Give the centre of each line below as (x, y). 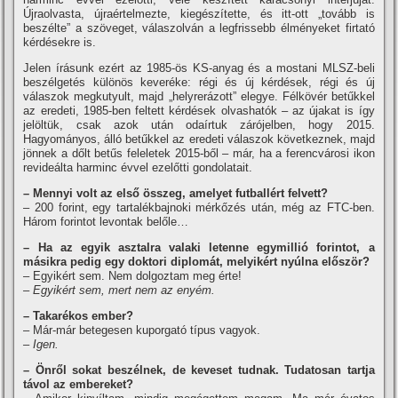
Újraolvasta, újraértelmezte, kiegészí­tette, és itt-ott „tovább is (199, 14)
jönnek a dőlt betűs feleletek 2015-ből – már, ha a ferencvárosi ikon (199, 153)
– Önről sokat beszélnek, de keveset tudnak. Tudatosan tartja (199, 370)
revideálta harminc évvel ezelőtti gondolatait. (138, 167)
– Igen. (41, 344)
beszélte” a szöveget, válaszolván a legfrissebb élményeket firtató (199, 28)
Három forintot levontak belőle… (106, 222)
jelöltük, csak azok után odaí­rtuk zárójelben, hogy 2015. (199, 125)
